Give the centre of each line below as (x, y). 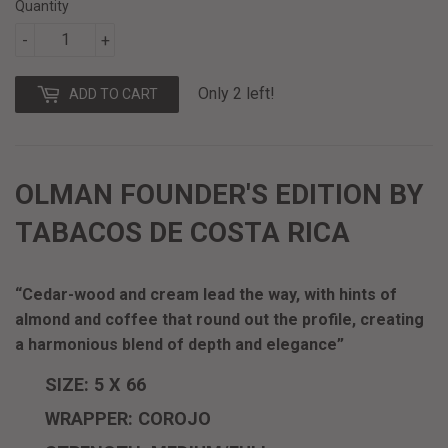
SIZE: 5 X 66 (95, 384)
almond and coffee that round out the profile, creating (219, 319)
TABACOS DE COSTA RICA (182, 232)
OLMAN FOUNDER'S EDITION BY (219, 194)
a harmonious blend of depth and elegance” (179, 344)
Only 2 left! (236, 93)
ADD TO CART (113, 93)
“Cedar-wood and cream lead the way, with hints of (206, 294)
